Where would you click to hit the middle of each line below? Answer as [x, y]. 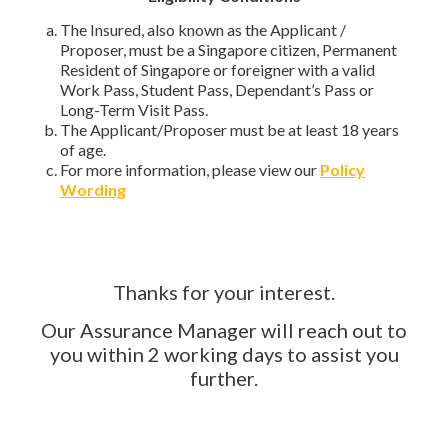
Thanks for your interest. [224, 291]
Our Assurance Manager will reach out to [224, 329]
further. [224, 377]
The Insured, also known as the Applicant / [203, 29]
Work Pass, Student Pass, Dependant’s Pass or [217, 89]
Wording [93, 189]
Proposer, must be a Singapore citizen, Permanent [228, 49]
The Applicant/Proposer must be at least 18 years [229, 129]
